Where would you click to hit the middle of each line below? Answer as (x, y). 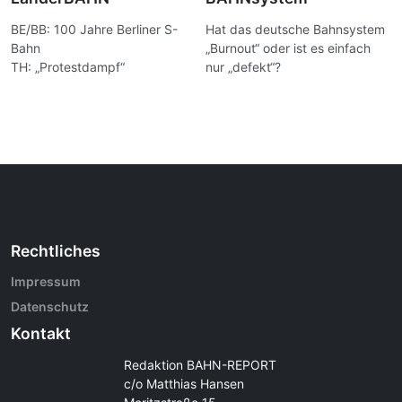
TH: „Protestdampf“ (68, 66)
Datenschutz (50, 307)
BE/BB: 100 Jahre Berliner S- (94, 29)
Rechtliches (56, 250)
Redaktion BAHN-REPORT (200, 364)
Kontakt (41, 334)
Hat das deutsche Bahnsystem (296, 29)
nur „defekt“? (244, 66)
